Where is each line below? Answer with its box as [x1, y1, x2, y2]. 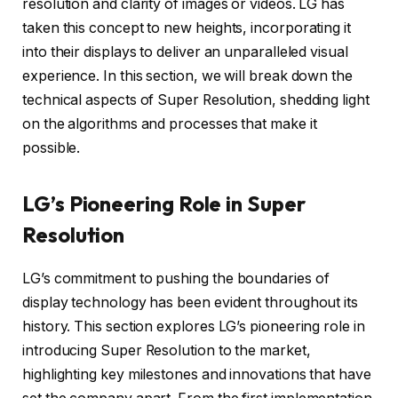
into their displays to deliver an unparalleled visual [22, 43, 348, 60]
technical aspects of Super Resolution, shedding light [22, 91, 370, 108]
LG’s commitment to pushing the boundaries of [22, 269, 330, 287]
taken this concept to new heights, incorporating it [22, 19, 351, 36]
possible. [22, 139, 81, 156]
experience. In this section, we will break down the [22, 67, 353, 84]
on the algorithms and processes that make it [22, 115, 317, 132]
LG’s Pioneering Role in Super [22, 189, 306, 217]
